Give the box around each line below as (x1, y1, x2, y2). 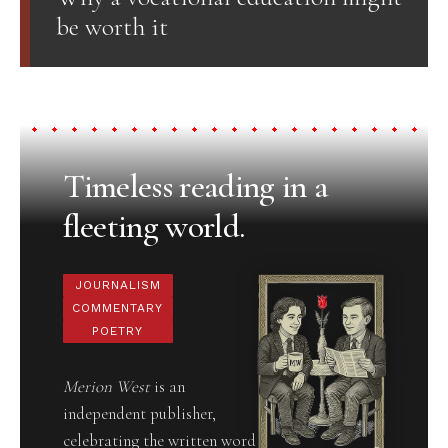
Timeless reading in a (62, 166, 329, 208)
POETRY (92, 324, 143, 339)
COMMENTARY (72, 301, 163, 316)
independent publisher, (62, 403, 216, 425)
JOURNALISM (74, 278, 161, 293)
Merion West (62, 376, 150, 398)
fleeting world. (62, 206, 245, 248)
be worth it (55, 10, 168, 42)
